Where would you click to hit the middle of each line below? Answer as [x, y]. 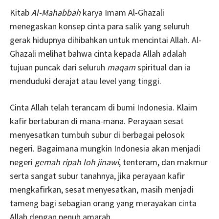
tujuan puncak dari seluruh [58, 67]
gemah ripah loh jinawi [77, 162]
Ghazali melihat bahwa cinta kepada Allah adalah [98, 53]
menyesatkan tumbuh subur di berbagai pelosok [97, 134]
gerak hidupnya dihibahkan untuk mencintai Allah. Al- [106, 40]
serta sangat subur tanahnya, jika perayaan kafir [97, 175]
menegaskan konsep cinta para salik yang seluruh [100, 26]
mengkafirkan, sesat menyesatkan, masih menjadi [102, 189]
